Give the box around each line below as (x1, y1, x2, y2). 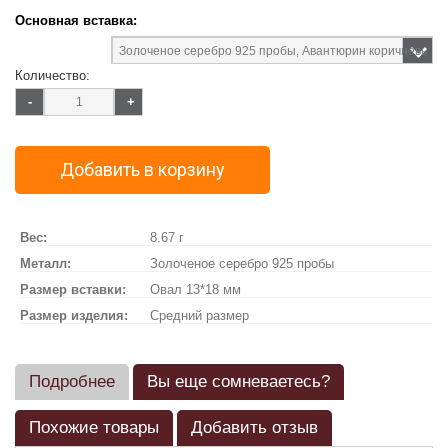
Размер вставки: (20, 282, 126, 297)
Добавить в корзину (60, 159, 225, 180)
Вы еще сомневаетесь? (147, 372, 330, 391)
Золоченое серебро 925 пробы (150, 256, 334, 271)
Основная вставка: (15, 13, 137, 28)
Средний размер (150, 308, 249, 323)
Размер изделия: (20, 308, 128, 323)
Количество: (15, 68, 90, 83)
